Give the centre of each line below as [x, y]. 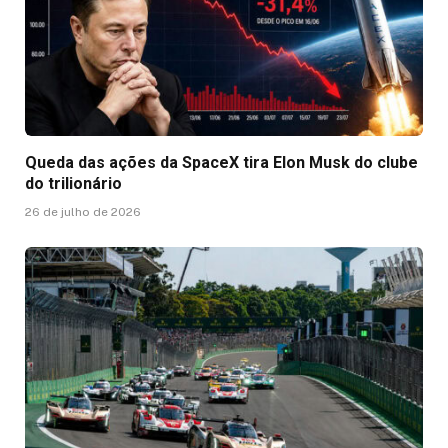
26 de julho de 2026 [83, 212]
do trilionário [73, 184]
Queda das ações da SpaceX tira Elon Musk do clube [221, 163]
